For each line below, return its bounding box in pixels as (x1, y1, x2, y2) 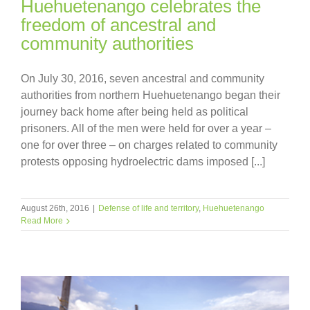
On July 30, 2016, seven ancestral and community (21, 73, 264, 85)
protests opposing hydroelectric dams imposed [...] (21, 156, 265, 168)
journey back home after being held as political (21, 106, 248, 118)
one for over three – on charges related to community (21, 139, 277, 152)
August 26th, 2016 (21, 203, 89, 214)
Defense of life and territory (98, 203, 199, 214)
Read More (21, 216, 63, 226)
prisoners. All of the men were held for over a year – (21, 122, 271, 135)
